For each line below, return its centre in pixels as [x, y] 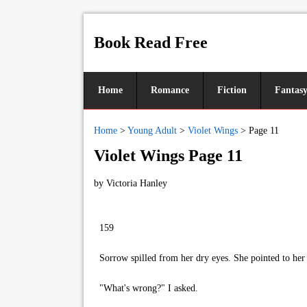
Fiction [232, 90]
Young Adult [152, 131]
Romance [170, 90]
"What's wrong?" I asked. [146, 288]
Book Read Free [151, 42]
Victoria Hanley [137, 183]
